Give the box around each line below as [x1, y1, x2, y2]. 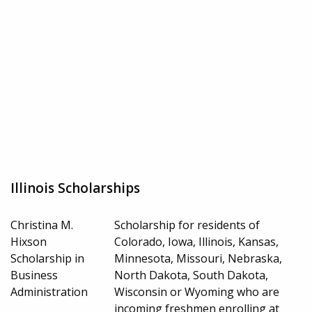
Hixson [10, 234, 47, 250]
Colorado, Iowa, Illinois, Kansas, [114, 234, 279, 250]
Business [10, 267, 58, 283]
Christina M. [10, 217, 73, 233]
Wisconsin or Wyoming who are [114, 284, 280, 300]
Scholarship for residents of [114, 217, 260, 233]
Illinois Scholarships [10, 179, 140, 198]
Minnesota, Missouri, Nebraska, [114, 251, 283, 267]
